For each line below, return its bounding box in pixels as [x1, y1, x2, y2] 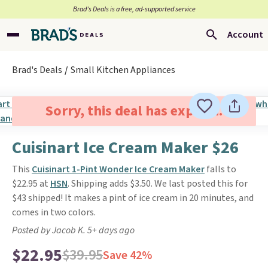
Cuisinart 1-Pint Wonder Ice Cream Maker [32, 163, 205, 176]
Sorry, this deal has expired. [45, 100, 223, 121]
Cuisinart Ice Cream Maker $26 [12, 136, 239, 160]
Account [227, 28, 263, 41]
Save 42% [103, 247, 152, 264]
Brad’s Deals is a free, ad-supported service [72, 4, 196, 14]
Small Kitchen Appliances [71, 63, 175, 77]
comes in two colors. [12, 206, 96, 219]
